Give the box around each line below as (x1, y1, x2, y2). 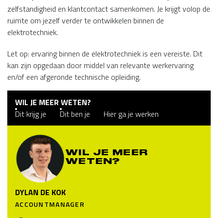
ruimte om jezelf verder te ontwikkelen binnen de (7, 15, 164, 26)
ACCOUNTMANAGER (15, 199, 85, 209)
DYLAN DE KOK (15, 186, 66, 198)
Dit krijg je (15, 108, 46, 120)
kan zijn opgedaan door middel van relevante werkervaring (7, 59, 194, 71)
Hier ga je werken (104, 108, 159, 120)
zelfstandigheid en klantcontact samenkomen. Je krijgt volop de (7, 3, 210, 15)
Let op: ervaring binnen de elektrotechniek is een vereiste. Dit (7, 48, 202, 59)
